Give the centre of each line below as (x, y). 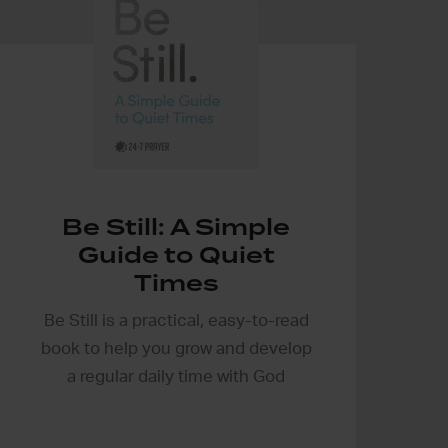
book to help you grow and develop (176, 348)
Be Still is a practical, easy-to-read (176, 320)
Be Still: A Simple (176, 226)
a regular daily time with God (176, 376)
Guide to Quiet (176, 254)
